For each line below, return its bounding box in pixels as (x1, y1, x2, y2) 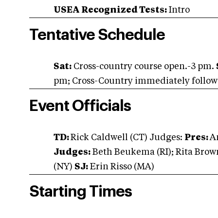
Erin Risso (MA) (88, 163, 154, 171)
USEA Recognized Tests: (54, 6, 167, 15)
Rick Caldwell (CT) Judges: (71, 133, 184, 142)
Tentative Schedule (29, 27, 165, 43)
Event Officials (29, 98, 131, 114)
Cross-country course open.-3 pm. (72, 62, 216, 71)
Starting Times (29, 184, 132, 200)
